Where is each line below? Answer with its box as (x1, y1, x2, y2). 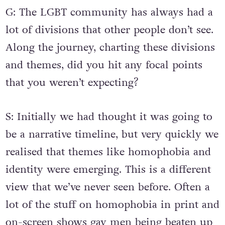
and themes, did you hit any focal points (5, 57, 202, 72)
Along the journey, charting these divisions (5, 40, 215, 55)
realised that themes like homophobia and (5, 144, 211, 159)
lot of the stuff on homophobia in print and (5, 197, 219, 212)
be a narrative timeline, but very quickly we (5, 127, 218, 142)
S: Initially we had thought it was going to (5, 109, 212, 124)
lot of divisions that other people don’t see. (5, 22, 213, 37)
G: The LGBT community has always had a (5, 5, 213, 20)
